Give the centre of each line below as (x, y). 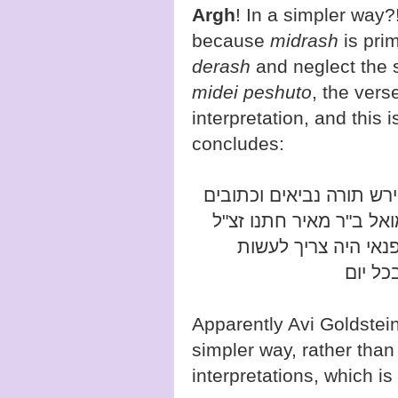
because (231, 41)
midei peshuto (252, 92)
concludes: (238, 144)
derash (221, 67)
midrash (304, 41)
